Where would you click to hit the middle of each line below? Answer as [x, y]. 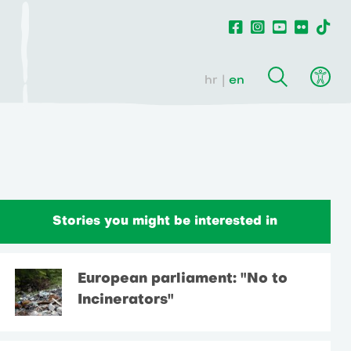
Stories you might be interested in [165, 221]
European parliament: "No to [183, 279]
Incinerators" [126, 300]
